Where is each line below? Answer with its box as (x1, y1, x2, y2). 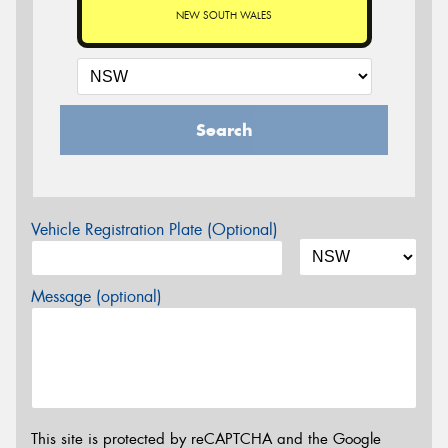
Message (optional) (31, 286, 162, 307)
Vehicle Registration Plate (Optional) (31, 219, 278, 240)
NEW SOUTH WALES (176, 9, 272, 22)
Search (195, 119, 253, 141)
